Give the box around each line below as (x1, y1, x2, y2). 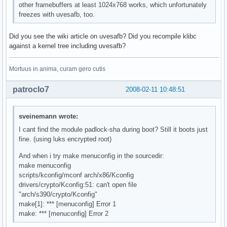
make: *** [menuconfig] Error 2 (19, 209, 109, 217)
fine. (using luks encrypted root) (19, 135, 112, 143)
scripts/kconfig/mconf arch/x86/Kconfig (19, 171, 134, 179)
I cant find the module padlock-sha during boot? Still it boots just (19, 125, 208, 133)
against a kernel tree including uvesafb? (9, 42, 126, 50)
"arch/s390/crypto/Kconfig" (19, 190, 98, 198)
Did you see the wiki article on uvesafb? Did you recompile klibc (9, 32, 197, 41)
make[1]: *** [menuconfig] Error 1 (19, 200, 117, 208)
